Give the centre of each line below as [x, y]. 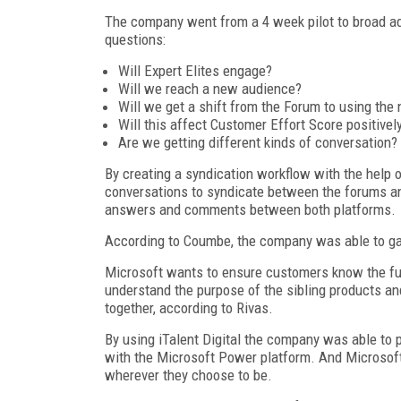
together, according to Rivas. [189, 307]
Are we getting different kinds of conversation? [258, 142]
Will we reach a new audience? [210, 88]
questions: [135, 39]
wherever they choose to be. [188, 375]
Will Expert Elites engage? [195, 70]
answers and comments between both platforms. [250, 209]
